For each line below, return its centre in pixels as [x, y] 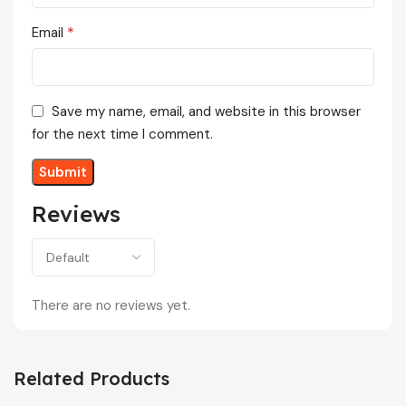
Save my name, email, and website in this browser [206, 111]
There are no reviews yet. [111, 306]
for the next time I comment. [122, 135]
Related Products [92, 379]
